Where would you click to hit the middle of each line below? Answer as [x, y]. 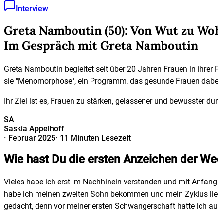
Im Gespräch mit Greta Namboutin [101, 45]
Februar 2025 [32, 138]
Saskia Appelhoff [34, 128]
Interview [32, 9]
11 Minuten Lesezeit [95, 138]
